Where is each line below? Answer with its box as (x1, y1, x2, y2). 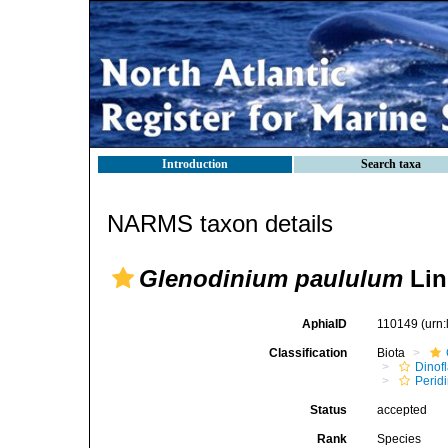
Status (310, 403, 348, 417)
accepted (377, 403, 428, 417)
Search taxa (361, 157, 421, 171)
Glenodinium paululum (139, 265, 403, 292)
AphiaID (302, 317, 348, 331)
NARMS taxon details (107, 210, 333, 237)
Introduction (162, 157, 228, 171)
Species (377, 432, 422, 446)
